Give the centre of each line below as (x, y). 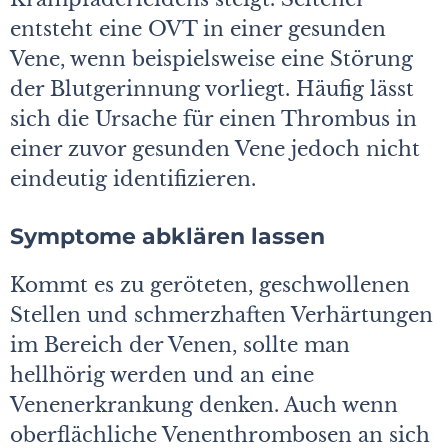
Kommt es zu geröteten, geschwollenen (210, 285)
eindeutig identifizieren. (133, 179)
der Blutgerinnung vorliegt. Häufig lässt (212, 89)
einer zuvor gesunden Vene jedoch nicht (215, 149)
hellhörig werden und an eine (162, 375)
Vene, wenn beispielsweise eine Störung (211, 59)
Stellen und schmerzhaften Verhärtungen (221, 315)
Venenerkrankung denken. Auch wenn (204, 405)
